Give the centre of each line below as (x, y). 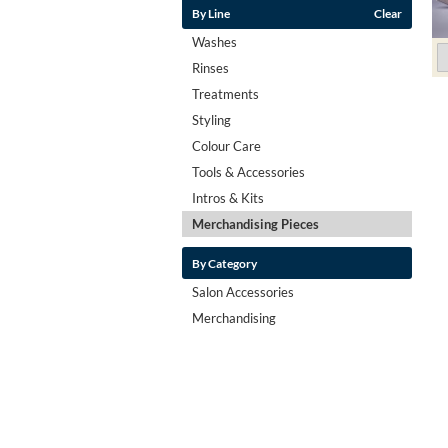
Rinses (210, 67)
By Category (224, 262)
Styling (211, 119)
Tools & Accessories (248, 171)
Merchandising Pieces (255, 223)
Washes (214, 41)
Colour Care (226, 145)
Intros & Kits (228, 197)
